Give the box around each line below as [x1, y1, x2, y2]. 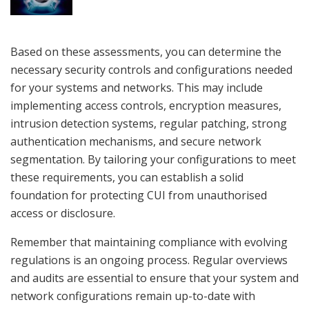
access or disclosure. [10, 206, 115, 221]
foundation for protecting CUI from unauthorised [10, 188, 267, 203]
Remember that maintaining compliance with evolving [10, 235, 288, 250]
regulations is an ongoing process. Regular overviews [10, 252, 288, 268]
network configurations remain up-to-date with [10, 288, 255, 304]
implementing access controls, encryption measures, [10, 98, 281, 114]
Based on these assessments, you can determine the [10, 44, 281, 60]
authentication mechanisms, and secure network [10, 134, 261, 150]
